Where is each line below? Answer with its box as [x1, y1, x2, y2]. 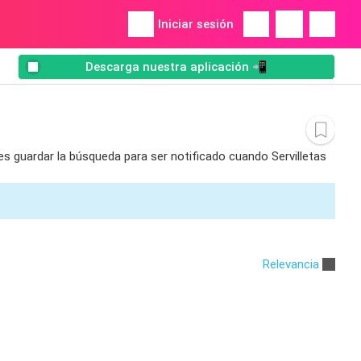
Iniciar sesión [158, 17, 234, 31]
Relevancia [263, 256, 319, 272]
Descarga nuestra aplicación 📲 [85, 60, 268, 75]
